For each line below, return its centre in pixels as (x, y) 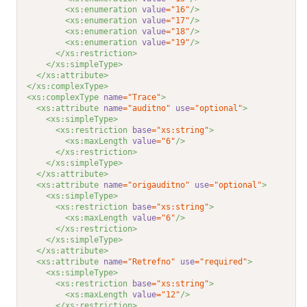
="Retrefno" (149, 262)
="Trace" (142, 98)
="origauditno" (157, 185)
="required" (221, 262)
